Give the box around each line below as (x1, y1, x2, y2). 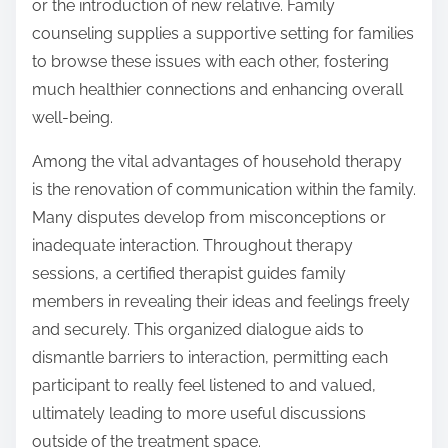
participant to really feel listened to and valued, (32, 376, 376, 396)
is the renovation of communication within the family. (32, 180, 416, 200)
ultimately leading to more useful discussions (32, 404, 366, 424)
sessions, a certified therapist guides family (32, 264, 346, 284)
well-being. (32, 108, 113, 128)
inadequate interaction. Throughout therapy (32, 236, 353, 256)
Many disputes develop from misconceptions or (32, 208, 386, 228)
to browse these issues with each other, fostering (32, 52, 389, 72)
